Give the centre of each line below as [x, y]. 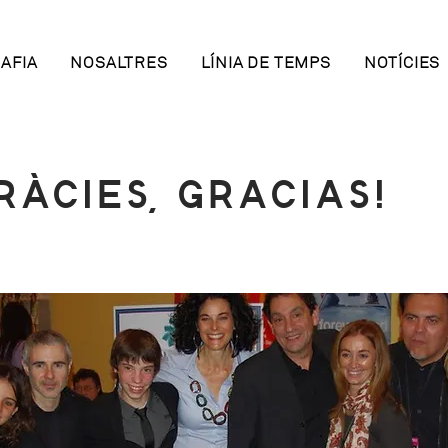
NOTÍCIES [402, 63]
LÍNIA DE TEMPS [265, 63]
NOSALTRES [119, 63]
